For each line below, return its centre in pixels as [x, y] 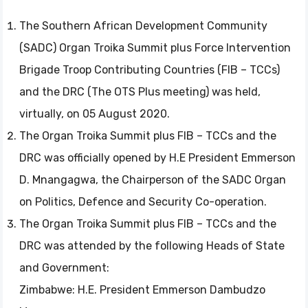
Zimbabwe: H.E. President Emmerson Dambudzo [142, 290]
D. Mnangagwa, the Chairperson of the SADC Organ [153, 180]
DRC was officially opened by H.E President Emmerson [157, 158]
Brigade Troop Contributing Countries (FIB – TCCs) [150, 70]
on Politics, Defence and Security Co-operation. [143, 202]
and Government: [64, 268]
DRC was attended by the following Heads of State [152, 246]
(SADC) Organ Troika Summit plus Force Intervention [155, 48]
